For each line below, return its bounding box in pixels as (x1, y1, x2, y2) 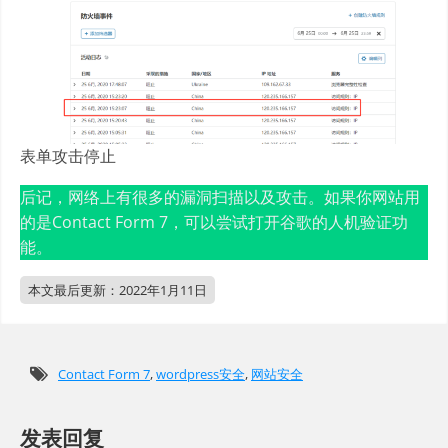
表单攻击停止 (20, 144, 116, 167)
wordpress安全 (156, 364, 245, 383)
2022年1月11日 (119, 280, 207, 299)
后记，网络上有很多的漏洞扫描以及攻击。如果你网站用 (20, 185, 420, 208)
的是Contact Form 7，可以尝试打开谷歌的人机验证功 (20, 210, 408, 233)
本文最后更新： (28, 280, 119, 299)
